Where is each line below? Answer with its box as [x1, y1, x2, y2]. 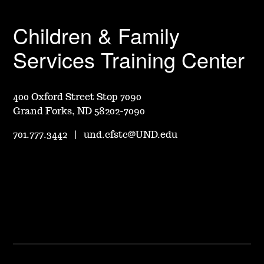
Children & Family [13, 19, 180, 50]
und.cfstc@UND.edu [84, 130, 178, 140]
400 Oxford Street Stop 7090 [13, 92, 142, 102]
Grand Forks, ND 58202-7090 [13, 106, 146, 116]
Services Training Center [13, 44, 245, 74]
